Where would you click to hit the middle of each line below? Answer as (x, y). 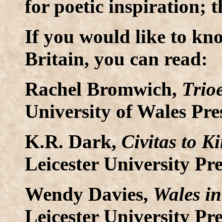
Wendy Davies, (89, 194)
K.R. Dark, (73, 141)
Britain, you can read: (116, 58)
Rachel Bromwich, (103, 89)
